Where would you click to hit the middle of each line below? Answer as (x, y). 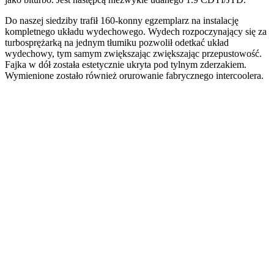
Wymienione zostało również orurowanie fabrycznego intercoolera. (134, 75)
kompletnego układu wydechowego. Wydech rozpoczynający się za (136, 31)
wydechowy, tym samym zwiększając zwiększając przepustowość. (133, 53)
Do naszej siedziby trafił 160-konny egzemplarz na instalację (122, 20)
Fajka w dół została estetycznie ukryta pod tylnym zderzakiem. (126, 64)
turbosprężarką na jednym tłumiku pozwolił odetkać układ (117, 42)
